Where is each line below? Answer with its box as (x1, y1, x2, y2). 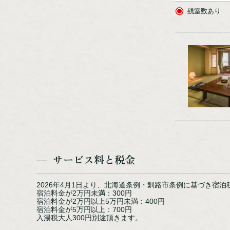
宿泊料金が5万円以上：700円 (36, 205, 132, 214)
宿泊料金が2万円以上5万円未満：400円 (36, 197, 165, 205)
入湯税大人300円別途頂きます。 (36, 213, 143, 222)
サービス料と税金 (53, 151, 136, 167)
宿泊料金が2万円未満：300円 (36, 188, 132, 197)
